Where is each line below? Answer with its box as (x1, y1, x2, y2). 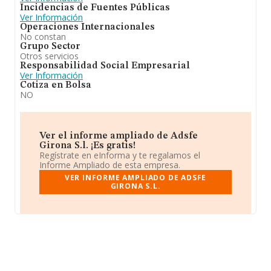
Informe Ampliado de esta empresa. (39, 159, 180, 171)
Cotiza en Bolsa (20, 80, 91, 90)
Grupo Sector (20, 42, 80, 51)
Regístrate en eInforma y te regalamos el (39, 149, 200, 161)
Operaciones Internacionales (20, 22, 155, 32)
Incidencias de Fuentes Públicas (20, 3, 170, 13)
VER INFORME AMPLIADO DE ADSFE (64, 172, 207, 183)
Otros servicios (20, 50, 79, 62)
